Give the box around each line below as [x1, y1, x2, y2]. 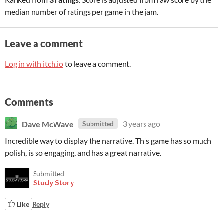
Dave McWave [22, 119, 73, 128]
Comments [5, 96, 53, 108]
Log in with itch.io [5, 59, 63, 68]
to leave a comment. [63, 59, 131, 68]
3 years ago [123, 119, 160, 128]
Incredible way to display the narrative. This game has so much [5, 136, 211, 145]
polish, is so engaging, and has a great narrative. [5, 148, 161, 157]
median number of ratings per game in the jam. [5, 7, 158, 16]
